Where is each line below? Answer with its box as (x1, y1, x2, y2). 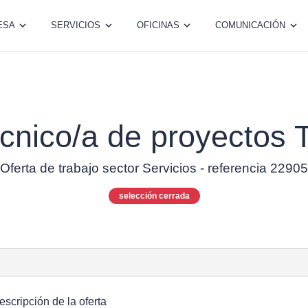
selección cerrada (118, 190, 190, 201)
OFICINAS (136, 20, 179, 31)
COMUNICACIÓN (215, 20, 286, 31)
